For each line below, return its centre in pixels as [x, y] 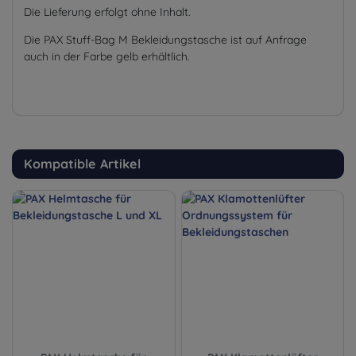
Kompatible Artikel [82, 163]
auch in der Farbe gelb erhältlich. [107, 56]
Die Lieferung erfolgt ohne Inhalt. [107, 12]
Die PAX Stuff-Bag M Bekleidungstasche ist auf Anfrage [165, 39]
